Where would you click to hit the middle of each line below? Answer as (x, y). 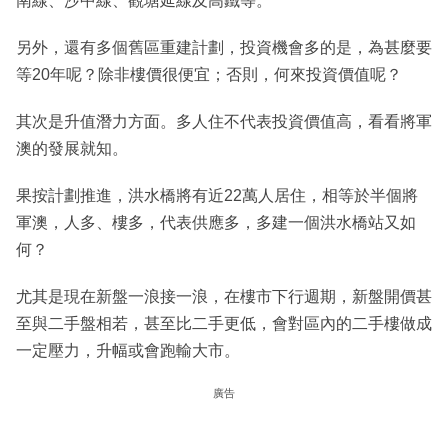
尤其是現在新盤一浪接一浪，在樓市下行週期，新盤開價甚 (224, 297)
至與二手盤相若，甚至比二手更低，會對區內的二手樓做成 (224, 324)
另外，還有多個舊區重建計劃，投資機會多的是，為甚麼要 (224, 48)
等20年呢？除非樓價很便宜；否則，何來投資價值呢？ (209, 75)
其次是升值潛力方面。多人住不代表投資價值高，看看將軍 (224, 122)
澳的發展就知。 (72, 149)
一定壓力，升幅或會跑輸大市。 (128, 351)
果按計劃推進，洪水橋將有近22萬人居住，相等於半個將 (217, 196)
